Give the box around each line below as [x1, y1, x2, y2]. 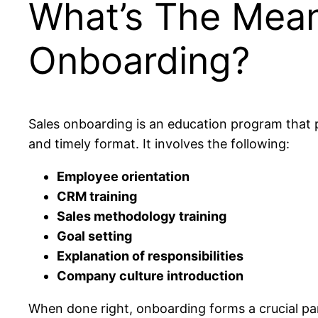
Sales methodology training [57, 208, 226, 224]
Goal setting [57, 228, 132, 243]
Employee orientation [57, 168, 190, 184]
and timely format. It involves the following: [28, 136, 290, 151]
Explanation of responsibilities [57, 248, 243, 263]
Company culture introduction [57, 268, 243, 283]
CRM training [57, 188, 137, 204]
